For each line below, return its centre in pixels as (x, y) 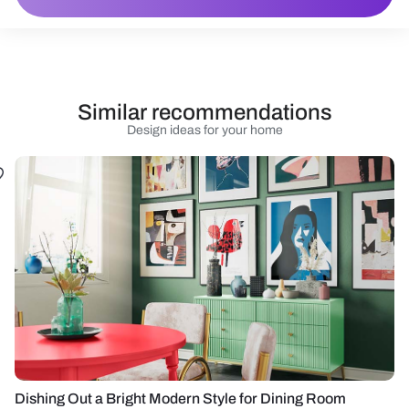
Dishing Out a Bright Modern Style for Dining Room (180, 399)
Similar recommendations (204, 112)
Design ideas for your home (204, 130)
